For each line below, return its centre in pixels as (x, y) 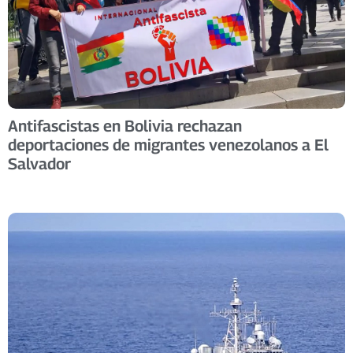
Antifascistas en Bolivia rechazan (125, 126)
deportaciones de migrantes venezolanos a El (168, 145)
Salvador (39, 163)
